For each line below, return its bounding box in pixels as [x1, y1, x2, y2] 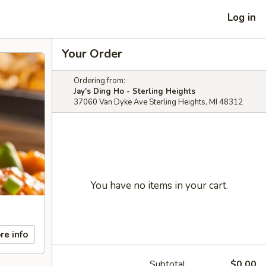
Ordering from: [74, 75, 125, 86]
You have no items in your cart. [90, 179, 228, 192]
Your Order [62, 46, 122, 62]
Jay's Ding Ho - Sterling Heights [74, 86, 195, 97]
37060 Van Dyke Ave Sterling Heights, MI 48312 [74, 97, 243, 107]
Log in [227, 10, 256, 24]
